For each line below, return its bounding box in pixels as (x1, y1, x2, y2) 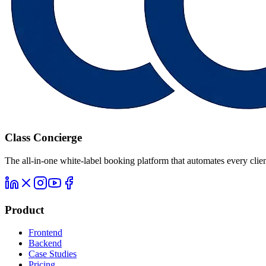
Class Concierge (5, 131, 82, 144)
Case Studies (28, 249, 77, 259)
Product (5, 203, 44, 216)
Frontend (28, 227, 62, 238)
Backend (28, 238, 62, 249)
